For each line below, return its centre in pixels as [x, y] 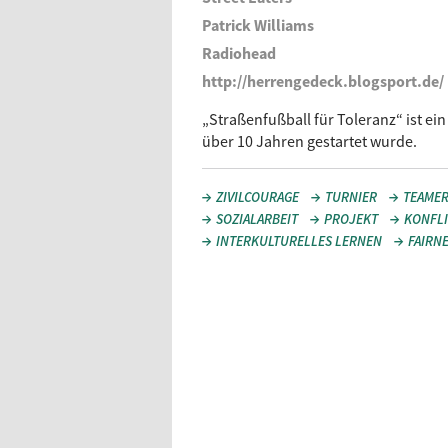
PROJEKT [350, 219]
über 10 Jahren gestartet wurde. [309, 141]
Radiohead [239, 53]
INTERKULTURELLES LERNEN [299, 241]
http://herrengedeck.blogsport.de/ [323, 81]
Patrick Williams [258, 25]
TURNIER [350, 197]
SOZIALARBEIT [257, 219]
